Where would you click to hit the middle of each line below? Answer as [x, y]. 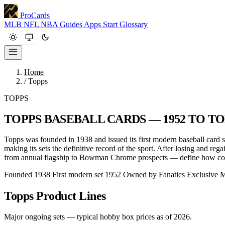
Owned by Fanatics [154, 174]
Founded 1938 [27, 174]
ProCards [35, 15]
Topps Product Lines [55, 196]
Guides [72, 24]
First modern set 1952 [87, 174]
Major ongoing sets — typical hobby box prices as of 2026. [98, 216]
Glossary [134, 24]
